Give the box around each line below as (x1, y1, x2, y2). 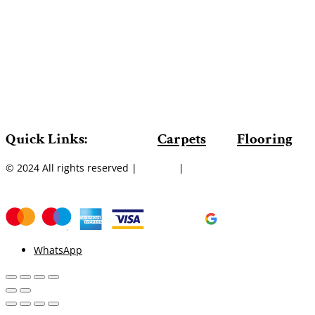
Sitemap (140, 160, 179, 174)
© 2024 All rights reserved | (6, 160, 140, 174)
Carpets (157, 129, 206, 149)
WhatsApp (34, 243, 82, 257)
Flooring (237, 129, 292, 149)
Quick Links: (6, 129, 157, 149)
